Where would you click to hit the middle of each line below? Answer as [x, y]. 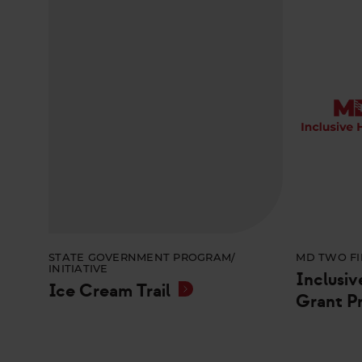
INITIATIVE [78, 269]
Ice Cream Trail [109, 290]
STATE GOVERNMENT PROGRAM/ [142, 258]
